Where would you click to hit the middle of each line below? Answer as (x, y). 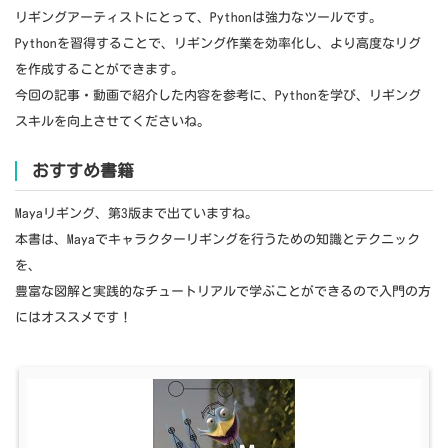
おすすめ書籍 (83, 170)
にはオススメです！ (73, 317)
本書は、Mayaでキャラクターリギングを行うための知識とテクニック (217, 239)
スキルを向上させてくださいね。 (112, 121)
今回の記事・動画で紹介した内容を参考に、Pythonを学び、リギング (218, 95)
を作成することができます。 (99, 69)
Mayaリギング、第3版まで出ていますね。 (136, 213)
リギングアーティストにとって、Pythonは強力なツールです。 (198, 17)
